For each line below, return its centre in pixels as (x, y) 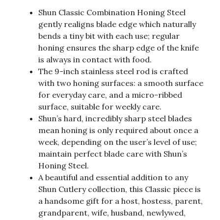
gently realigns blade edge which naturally (117, 24)
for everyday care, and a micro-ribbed (110, 95)
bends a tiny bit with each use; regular (109, 36)
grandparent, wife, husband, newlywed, (112, 213)
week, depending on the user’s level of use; (118, 142)
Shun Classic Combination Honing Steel (112, 13)
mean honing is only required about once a (118, 130)
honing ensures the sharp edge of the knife (119, 48)
